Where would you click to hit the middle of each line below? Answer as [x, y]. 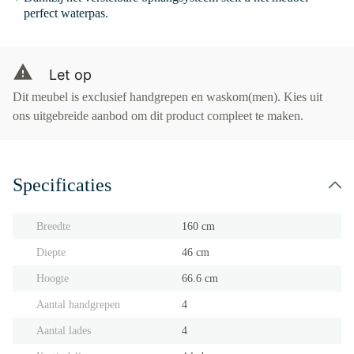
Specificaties [62, 185]
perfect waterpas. [66, 13]
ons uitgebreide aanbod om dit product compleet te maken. [158, 116]
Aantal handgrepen [78, 305]
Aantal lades [64, 331]
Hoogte [53, 279]
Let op [70, 75]
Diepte [51, 252]
